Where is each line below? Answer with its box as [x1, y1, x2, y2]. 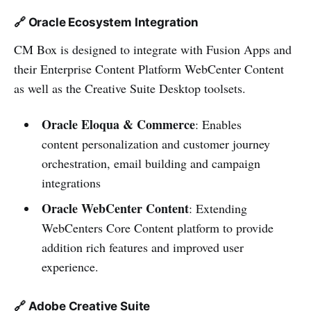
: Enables [194, 115, 242, 133]
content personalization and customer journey [41, 135, 270, 152]
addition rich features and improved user [41, 238, 244, 255]
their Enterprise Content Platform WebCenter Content [14, 60, 284, 77]
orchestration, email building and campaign [41, 154, 260, 171]
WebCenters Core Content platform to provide [41, 219, 274, 236]
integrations [41, 174, 101, 191]
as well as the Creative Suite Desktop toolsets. [14, 79, 246, 96]
